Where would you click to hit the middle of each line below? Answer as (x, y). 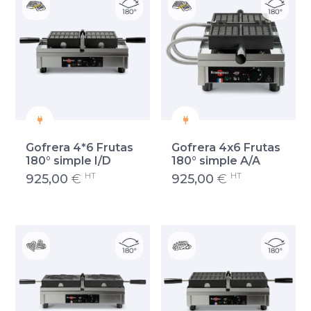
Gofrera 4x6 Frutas (226, 148)
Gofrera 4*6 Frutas (80, 148)
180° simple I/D (69, 161)
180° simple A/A (216, 161)
